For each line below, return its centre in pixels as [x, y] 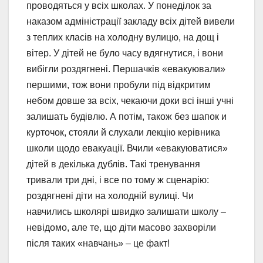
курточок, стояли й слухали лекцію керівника [123, 133]
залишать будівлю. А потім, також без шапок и [127, 117]
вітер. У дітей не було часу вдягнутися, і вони [125, 53]
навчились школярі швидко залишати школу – [126, 212]
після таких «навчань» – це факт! [98, 244]
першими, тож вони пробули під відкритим [119, 85]
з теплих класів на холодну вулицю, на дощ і [123, 38]
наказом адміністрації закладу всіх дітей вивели [131, 22]
